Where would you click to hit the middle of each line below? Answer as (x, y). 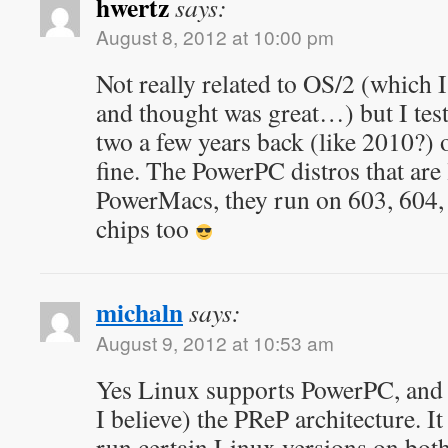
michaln (139, 312)
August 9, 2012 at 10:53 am (215, 342)
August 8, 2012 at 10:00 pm (215, 36)
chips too (145, 228)
